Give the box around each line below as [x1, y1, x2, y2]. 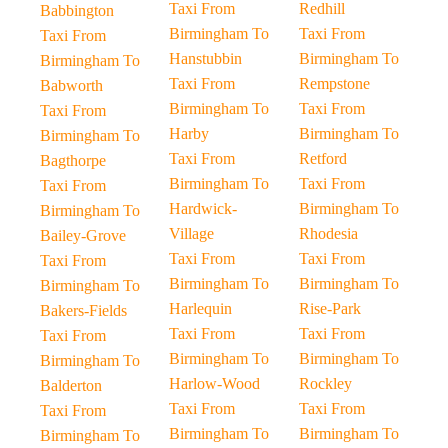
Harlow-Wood [169, 375, 261, 392]
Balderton [40, 377, 102, 394]
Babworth [40, 77, 103, 94]
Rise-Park [298, 300, 361, 317]
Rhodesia [298, 225, 358, 242]
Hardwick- [169, 200, 238, 217]
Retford [298, 150, 347, 167]
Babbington [40, 2, 114, 19]
